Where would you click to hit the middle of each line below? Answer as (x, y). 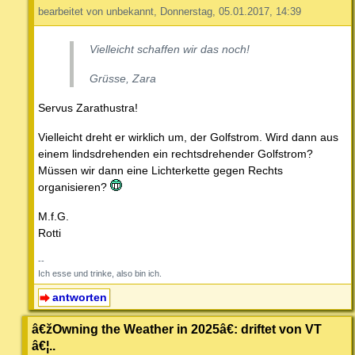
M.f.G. (53, 216)
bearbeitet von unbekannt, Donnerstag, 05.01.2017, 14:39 (170, 11)
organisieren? (74, 187)
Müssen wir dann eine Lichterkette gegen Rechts (160, 170)
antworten (79, 297)
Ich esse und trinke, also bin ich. (100, 273)
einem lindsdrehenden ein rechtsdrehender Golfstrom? (176, 153)
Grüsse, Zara (123, 78)
